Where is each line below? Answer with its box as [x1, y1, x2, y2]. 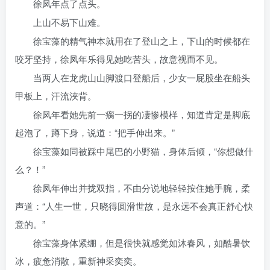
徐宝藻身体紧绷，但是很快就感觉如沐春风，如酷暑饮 [33, 236, 250, 249]
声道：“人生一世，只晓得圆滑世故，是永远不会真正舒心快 [15, 199, 253, 212]
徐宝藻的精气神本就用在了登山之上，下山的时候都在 [33, 34, 250, 47]
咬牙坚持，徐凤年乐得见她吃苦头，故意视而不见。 [15, 52, 223, 65]
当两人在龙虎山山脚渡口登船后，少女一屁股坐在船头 [33, 71, 250, 84]
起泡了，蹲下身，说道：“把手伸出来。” [15, 126, 175, 139]
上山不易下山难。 [33, 16, 105, 28]
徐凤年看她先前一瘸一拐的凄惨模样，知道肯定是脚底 [33, 108, 250, 121]
